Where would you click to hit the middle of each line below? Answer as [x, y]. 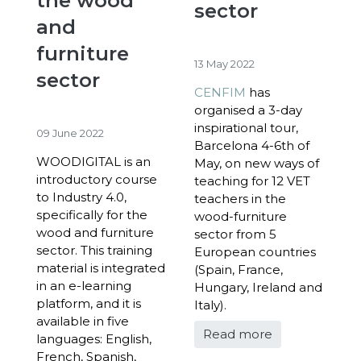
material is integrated [101, 268]
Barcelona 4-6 [238, 146]
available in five [83, 321]
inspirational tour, [246, 128]
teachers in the [240, 199]
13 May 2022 [224, 64]
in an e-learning [84, 285]
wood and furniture [95, 232]
